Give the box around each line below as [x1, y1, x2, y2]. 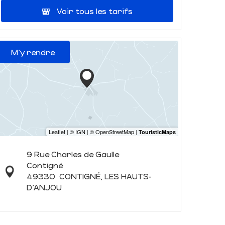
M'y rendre [11, 47, 55, 57]
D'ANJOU [26, 182, 62, 192]
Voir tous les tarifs [57, 6, 133, 16]
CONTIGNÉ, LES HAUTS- [59, 171, 152, 181]
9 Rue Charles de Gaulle [26, 149, 119, 159]
